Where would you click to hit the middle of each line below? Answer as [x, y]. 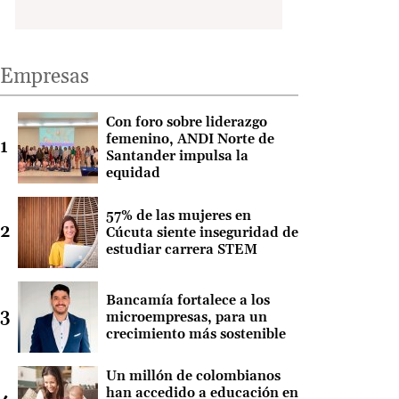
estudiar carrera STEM [181, 249]
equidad [134, 174]
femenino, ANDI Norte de [190, 140]
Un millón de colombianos [193, 377]
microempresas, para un [186, 317]
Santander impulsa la [177, 157]
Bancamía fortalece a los [187, 300]
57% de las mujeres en [178, 216]
